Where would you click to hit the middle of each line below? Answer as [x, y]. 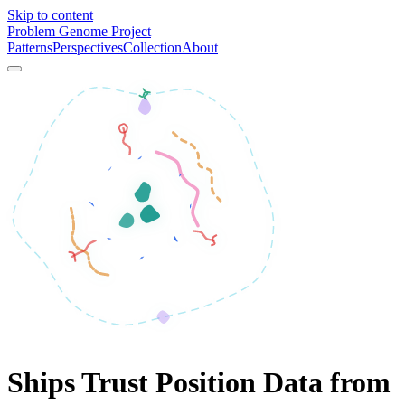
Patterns [30, 47]
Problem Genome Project [79, 31]
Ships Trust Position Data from [199, 383]
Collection [152, 47]
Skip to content [50, 15]
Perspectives [88, 47]
